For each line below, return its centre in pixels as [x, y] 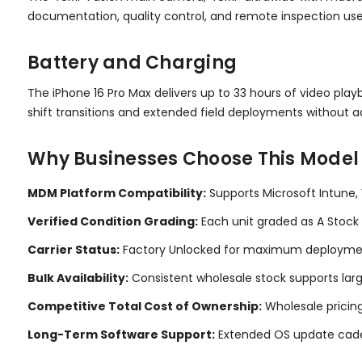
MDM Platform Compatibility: [117, 193]
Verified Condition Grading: [113, 221]
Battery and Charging [132, 62]
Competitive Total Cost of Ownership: [145, 306]
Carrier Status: [74, 249]
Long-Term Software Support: [121, 334]
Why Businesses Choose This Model [193, 158]
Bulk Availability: [78, 278]
